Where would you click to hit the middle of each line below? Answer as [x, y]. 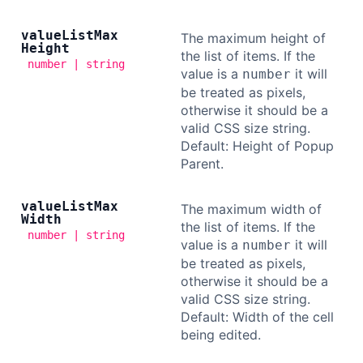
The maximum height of [253, 38]
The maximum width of [251, 209]
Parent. [202, 164]
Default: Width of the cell [257, 317]
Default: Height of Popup [257, 146]
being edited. [221, 335]
